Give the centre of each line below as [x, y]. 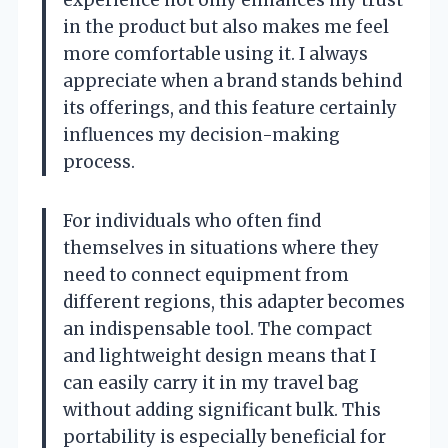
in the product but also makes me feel [226, 26]
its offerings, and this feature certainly [230, 107]
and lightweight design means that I [219, 355]
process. [99, 161]
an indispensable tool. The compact [217, 328]
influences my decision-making [201, 134]
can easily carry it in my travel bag [211, 382]
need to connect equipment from [206, 274]
